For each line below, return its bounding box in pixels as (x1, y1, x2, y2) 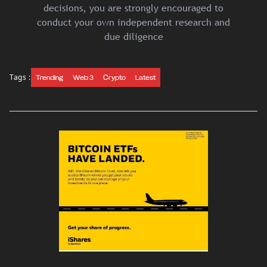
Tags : (10, 72, 31, 82)
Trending (35, 74, 63, 81)
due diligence (104, 31, 163, 42)
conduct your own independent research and (37, 17, 230, 28)
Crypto (103, 74, 126, 81)
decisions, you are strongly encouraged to (44, 2, 223, 14)
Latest (135, 74, 156, 81)
